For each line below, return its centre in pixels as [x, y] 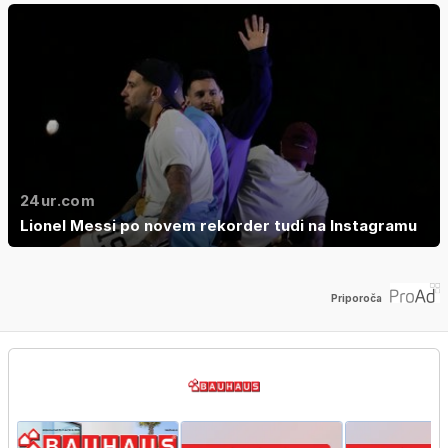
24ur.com [57, 201]
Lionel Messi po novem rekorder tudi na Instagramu [218, 226]
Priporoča [356, 297]
